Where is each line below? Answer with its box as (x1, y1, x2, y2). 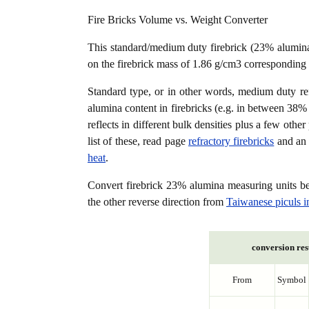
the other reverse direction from (88, 196, 226, 208)
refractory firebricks (188, 135, 275, 148)
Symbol (277, 275, 306, 286)
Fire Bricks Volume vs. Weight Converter (88, 14, 268, 26)
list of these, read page (88, 135, 188, 148)
